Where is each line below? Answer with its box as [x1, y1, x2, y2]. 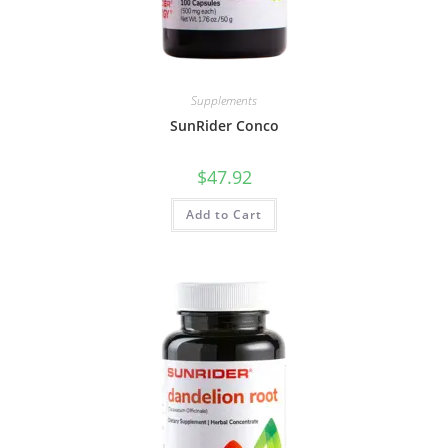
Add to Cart [186, 205, 262, 223]
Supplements [191, 91, 257, 109]
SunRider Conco [169, 115, 279, 135]
